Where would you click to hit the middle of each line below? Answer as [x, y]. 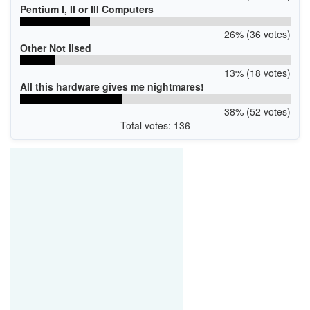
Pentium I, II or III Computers [86, 9]
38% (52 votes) [257, 111]
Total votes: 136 [155, 125]
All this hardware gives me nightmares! [112, 86]
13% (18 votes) [257, 72]
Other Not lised [55, 47]
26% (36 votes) [257, 34]
